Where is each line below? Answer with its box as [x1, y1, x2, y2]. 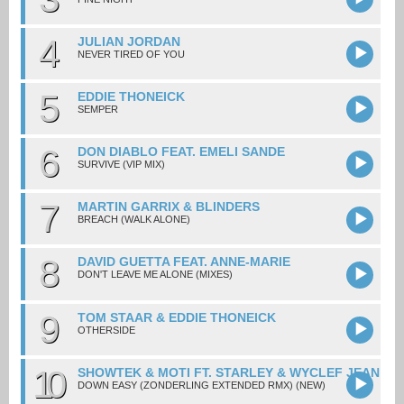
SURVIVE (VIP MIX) [77, 159, 165, 170]
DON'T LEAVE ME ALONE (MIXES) [77, 269, 233, 280]
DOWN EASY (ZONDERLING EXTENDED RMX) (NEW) [77, 379, 326, 390]
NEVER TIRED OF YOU [77, 49, 185, 60]
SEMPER [77, 104, 118, 115]
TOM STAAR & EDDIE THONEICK [77, 309, 276, 325]
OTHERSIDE [77, 324, 135, 335]
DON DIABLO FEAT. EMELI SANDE [77, 144, 285, 160]
